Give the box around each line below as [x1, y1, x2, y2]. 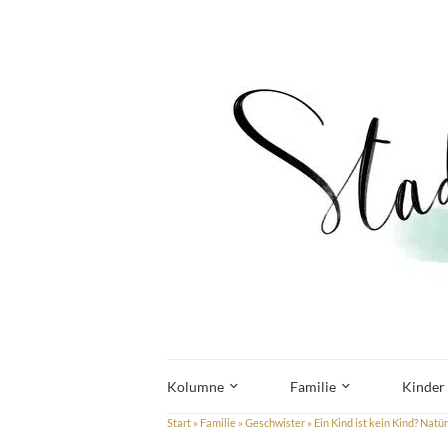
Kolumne [167, 378, 224, 395]
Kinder [402, 378, 445, 395]
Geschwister [245, 416, 305, 429]
